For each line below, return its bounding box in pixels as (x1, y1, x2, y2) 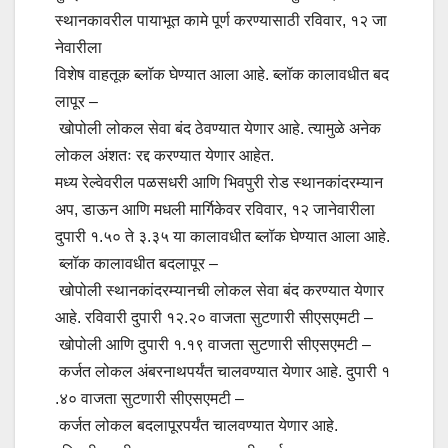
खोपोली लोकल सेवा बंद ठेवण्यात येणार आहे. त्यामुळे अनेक (55, 119, 385, 137)
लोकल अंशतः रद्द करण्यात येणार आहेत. (55, 146, 274, 164)
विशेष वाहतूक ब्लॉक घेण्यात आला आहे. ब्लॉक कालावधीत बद (55, 65, 389, 83)
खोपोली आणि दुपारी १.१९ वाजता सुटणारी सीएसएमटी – (55, 335, 371, 353)
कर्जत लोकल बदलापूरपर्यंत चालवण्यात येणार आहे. (55, 416, 338, 434)
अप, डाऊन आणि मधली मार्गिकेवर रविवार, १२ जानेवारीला (55, 200, 375, 218)
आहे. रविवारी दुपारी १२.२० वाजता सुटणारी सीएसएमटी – (55, 308, 373, 326)
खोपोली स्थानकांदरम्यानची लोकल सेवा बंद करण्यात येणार (55, 281, 388, 299)
